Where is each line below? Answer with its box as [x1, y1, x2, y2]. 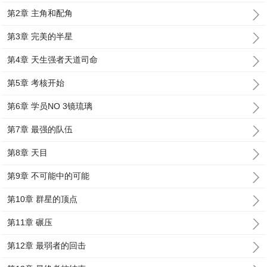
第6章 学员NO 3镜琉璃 [7, 101, 93, 111]
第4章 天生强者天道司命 [7, 55, 98, 64]
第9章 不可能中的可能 [7, 171, 90, 181]
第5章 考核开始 [7, 78, 65, 88]
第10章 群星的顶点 [7, 194, 78, 204]
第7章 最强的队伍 [7, 125, 73, 134]
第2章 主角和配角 [7, 8, 73, 18]
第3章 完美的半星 [7, 32, 73, 41]
